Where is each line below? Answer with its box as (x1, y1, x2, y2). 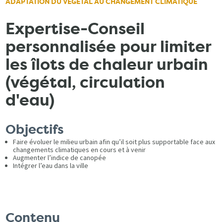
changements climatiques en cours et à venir (13, 145, 146, 155)
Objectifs (5, 121, 64, 139)
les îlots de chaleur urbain (5, 55, 209, 76)
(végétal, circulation (5, 72, 166, 94)
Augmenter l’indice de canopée (13, 153, 107, 163)
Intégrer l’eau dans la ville (13, 161, 89, 170)
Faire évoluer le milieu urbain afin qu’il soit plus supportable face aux (13, 137, 216, 147)
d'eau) (5, 90, 55, 111)
